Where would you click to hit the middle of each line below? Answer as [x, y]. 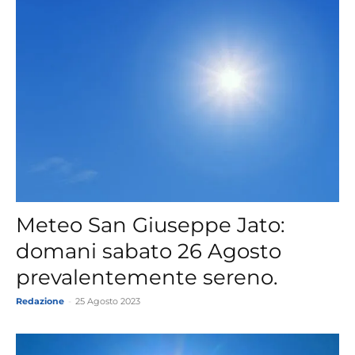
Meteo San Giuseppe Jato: [151, 225]
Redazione [40, 301]
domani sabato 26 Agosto [149, 251]
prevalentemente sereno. [147, 277]
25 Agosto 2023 [108, 301]
